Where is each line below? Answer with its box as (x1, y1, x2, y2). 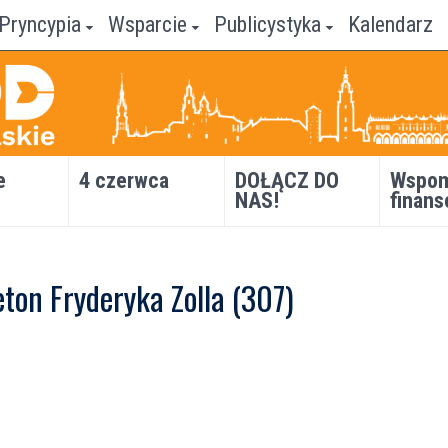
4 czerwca (79, 168, 170, 193)
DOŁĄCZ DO (234, 168, 339, 193)
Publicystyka (214, 12, 321, 37)
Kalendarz (348, 12, 433, 37)
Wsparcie (108, 12, 187, 37)
